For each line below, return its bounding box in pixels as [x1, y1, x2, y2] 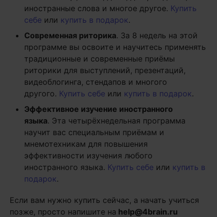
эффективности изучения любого [24, 150, 153, 160]
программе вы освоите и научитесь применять [24, 42, 206, 52]
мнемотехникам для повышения [24, 139, 148, 149]
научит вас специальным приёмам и [24, 127, 164, 137]
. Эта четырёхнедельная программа [47, 115, 186, 125]
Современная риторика [24, 30, 116, 40]
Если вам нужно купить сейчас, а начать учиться [10, 195, 199, 205]
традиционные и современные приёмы [24, 53, 175, 63]
